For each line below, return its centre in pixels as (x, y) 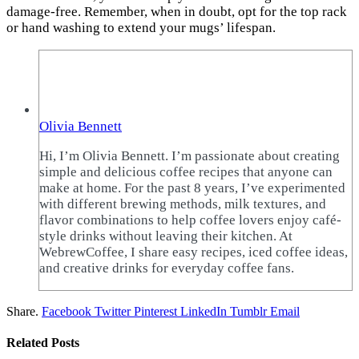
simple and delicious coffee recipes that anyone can (186, 172)
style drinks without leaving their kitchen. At (166, 236)
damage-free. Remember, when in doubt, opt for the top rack (177, 12)
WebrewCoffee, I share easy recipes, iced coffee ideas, (194, 252)
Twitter (113, 312)
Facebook (67, 312)
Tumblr (248, 312)
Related (29, 343)
